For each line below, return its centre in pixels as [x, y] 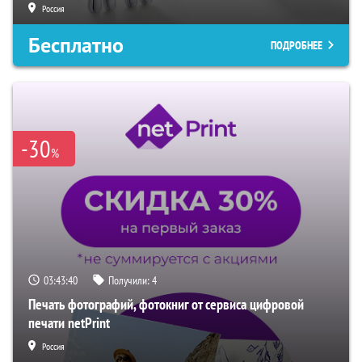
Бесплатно [76, 46]
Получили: [130, 281]
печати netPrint [69, 323]
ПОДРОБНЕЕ [297, 46]
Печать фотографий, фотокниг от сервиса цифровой [166, 305]
